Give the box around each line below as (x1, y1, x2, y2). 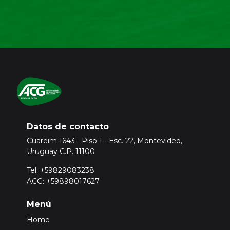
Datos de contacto (27, 122, 109, 132)
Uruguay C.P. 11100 (27, 147, 95, 157)
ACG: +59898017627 (27, 177, 100, 186)
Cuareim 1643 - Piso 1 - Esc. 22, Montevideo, (27, 136, 183, 146)
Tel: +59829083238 (27, 166, 95, 176)
